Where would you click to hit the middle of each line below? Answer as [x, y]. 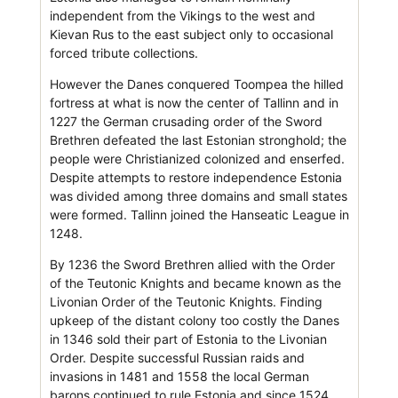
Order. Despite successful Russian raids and [177, 357]
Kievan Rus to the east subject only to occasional [191, 34]
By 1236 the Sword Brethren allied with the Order [192, 264]
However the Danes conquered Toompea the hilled [196, 84]
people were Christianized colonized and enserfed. [197, 158]
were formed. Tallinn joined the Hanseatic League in [199, 214]
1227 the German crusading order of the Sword [186, 121]
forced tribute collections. [123, 52]
